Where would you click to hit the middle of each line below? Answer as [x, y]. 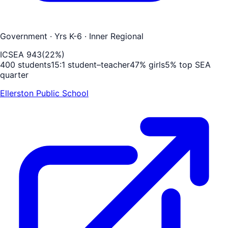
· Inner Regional [113, 36]
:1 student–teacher [95, 64]
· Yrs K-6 [65, 36]
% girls [152, 64]
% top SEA [190, 64]
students [33, 64]
